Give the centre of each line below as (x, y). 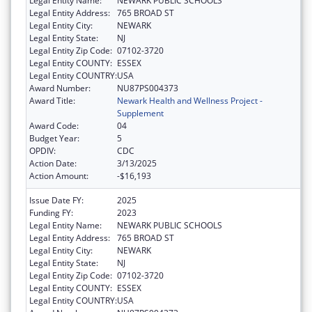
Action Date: (53, 163)
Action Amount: (59, 175)
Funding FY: (51, 212)
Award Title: (52, 100)
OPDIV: (42, 150)
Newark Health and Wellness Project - (190, 100)
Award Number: (60, 88)
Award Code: (54, 125)
